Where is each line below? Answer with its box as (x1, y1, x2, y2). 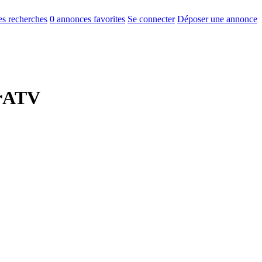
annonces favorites (54, 14, 125, 24)
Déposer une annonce (177, 14, 257, 24)
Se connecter (127, 14, 175, 24)
